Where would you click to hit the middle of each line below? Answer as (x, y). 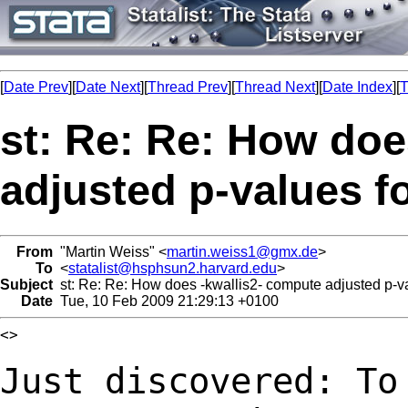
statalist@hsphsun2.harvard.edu (173, 268)
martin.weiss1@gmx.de (242, 251)
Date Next (108, 87)
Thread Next (275, 87)
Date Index (357, 87)
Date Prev (36, 87)
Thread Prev (188, 87)
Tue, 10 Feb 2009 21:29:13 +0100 (166, 301)
